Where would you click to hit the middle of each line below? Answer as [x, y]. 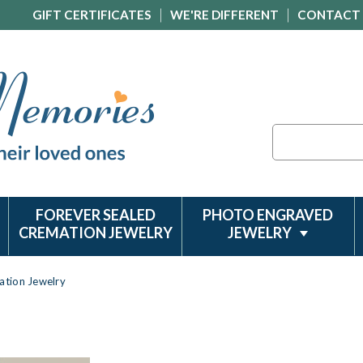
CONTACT [329, 15]
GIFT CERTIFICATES [92, 15]
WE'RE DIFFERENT [224, 15]
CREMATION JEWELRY [95, 233]
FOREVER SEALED [95, 215]
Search [290, 132]
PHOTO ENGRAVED [268, 215]
